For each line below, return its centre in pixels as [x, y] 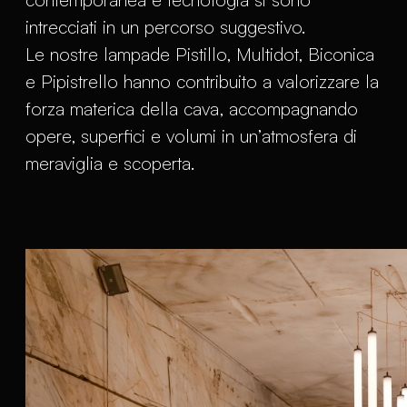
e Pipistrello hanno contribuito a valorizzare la [202, 82]
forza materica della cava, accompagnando [192, 109]
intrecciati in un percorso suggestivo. [166, 27]
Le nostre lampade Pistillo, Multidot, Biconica [200, 55]
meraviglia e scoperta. [110, 164]
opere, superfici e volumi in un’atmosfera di [191, 136]
